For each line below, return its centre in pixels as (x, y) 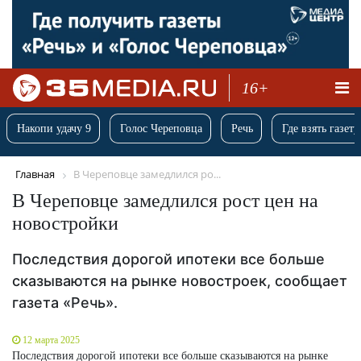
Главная (35, 174)
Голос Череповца (161, 129)
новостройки (65, 223)
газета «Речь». (65, 302)
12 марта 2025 (51, 340)
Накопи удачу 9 (54, 129)
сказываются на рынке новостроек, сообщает (180, 280)
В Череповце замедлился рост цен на (165, 200)
